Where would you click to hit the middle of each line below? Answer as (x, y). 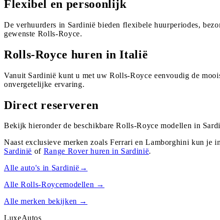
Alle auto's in (28, 168)
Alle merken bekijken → (46, 201)
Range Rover (66, 151)
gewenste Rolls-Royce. (43, 33)
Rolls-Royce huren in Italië (76, 54)
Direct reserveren (51, 105)
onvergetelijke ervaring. (44, 84)
